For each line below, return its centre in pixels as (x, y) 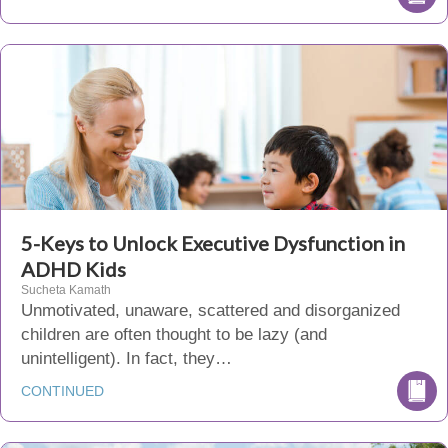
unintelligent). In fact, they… (126, 358)
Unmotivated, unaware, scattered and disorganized (210, 310)
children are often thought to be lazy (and (174, 334)
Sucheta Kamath (66, 290)
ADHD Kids (73, 269)
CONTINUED (62, 391)
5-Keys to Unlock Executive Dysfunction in (213, 243)
